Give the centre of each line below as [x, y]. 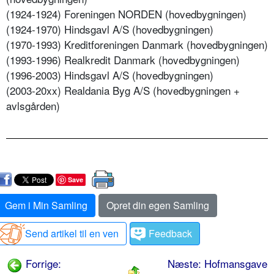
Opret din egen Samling [158, 206]
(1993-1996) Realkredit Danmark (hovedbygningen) [123, 60]
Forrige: [42, 264]
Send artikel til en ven [72, 234]
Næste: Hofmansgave [217, 264]
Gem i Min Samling [46, 206]
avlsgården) [33, 106]
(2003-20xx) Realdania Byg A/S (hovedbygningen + [123, 91]
